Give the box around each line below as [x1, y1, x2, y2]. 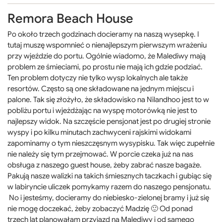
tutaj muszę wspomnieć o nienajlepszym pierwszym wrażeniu [7, 40, 207, 50]
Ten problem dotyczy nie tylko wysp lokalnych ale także [7, 73, 188, 82]
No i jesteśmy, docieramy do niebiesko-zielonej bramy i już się [7, 193, 209, 202]
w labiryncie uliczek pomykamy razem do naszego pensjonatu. [7, 182, 211, 191]
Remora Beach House [7, 10, 133, 26]
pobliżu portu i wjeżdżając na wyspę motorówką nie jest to [7, 106, 197, 115]
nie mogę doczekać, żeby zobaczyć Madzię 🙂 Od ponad [7, 204, 193, 213]
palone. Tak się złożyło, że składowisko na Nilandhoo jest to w [7, 95, 209, 104]
